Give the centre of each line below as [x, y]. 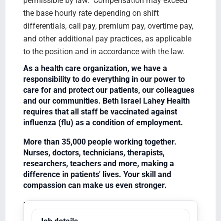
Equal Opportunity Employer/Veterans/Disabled [107, 205]
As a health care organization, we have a [95, 68]
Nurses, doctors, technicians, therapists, [94, 153]
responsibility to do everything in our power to [104, 79]
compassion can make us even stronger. [95, 185]
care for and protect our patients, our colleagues [109, 90]
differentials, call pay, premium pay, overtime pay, [108, 26]
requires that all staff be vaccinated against [100, 111]
